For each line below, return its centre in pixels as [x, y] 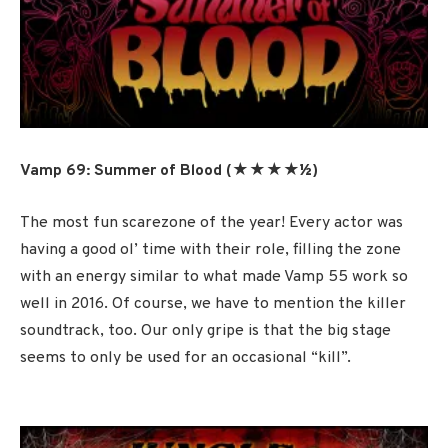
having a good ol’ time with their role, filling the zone [210, 249]
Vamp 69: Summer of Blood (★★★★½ [166, 171]
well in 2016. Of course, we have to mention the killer [213, 303]
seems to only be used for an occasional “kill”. [185, 357]
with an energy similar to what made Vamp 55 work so [214, 276]
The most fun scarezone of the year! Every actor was [211, 222]
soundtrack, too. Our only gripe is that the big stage [205, 330]
